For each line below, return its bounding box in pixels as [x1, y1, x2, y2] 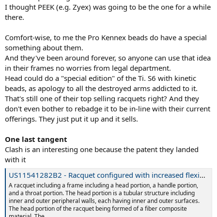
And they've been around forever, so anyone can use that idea [5, 52, 211, 62]
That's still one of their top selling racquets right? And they [5, 93, 199, 103]
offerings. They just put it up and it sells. [5, 113, 138, 124]
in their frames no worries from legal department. [5, 62, 171, 73]
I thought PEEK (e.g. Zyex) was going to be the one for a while [5, 1, 211, 12]
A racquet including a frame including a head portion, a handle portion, [9, 181, 198, 190]
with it [5, 154, 26, 164]
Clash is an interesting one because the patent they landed [5, 144, 199, 154]
